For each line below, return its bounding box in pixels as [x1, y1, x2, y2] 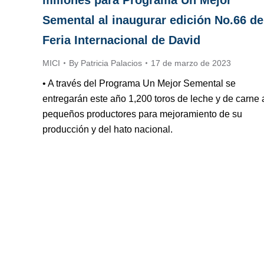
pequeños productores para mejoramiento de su [42, 109, 242, 120]
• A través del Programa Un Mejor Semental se [42, 78, 236, 89]
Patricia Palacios [81, 58, 142, 68]
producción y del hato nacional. [42, 124, 173, 135]
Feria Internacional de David [42, 34, 200, 47]
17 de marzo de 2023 [151, 58, 231, 68]
